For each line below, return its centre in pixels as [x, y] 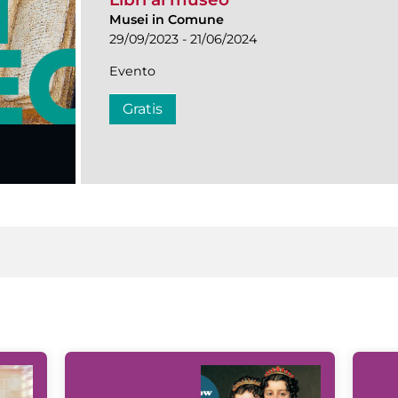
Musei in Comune [167, 20]
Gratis [143, 109]
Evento [132, 72]
